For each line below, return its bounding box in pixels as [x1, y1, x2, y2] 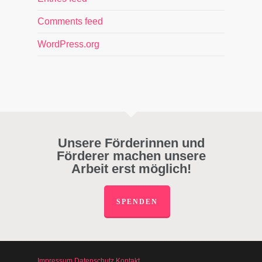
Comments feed [37, 16, 103, 26]
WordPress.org [37, 39, 99, 49]
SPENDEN [116, 198, 158, 206]
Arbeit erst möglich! [71, 161, 191, 176]
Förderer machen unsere [56, 149, 206, 163]
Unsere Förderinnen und [57, 136, 205, 150]
